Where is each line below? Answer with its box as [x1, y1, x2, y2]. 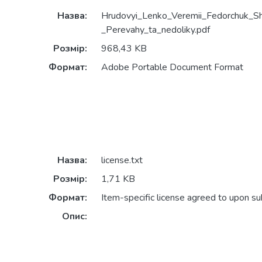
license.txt [101, 154, 143, 167]
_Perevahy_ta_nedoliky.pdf [101, 23, 210, 37]
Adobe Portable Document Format [101, 61, 243, 74]
